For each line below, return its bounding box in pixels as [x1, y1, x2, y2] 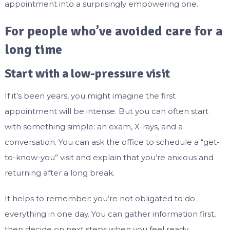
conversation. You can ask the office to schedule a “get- [4, 137, 220, 147]
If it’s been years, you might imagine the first [4, 91, 176, 101]
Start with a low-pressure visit [4, 66, 170, 82]
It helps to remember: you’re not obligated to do [4, 194, 195, 204]
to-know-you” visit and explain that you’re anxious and [4, 152, 214, 163]
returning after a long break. [4, 168, 114, 178]
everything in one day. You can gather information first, [4, 209, 216, 219]
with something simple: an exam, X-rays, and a [4, 122, 183, 132]
